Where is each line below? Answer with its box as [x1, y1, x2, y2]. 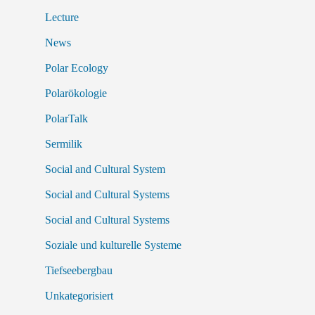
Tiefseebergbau [45, 264, 112, 277]
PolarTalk [45, 112, 88, 125]
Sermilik [45, 138, 82, 150]
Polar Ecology [45, 62, 108, 75]
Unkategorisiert [45, 290, 113, 302]
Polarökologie [45, 87, 107, 100]
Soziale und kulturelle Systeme [45, 239, 181, 252]
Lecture [45, 11, 79, 24]
